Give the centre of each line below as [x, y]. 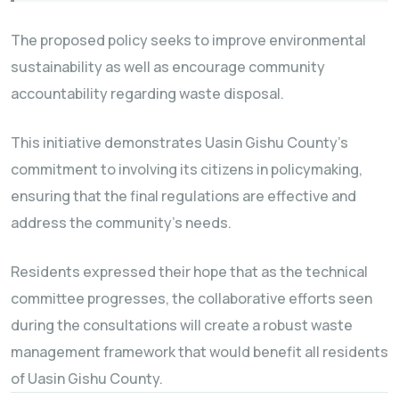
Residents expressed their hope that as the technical [189, 271]
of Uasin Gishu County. [87, 378]
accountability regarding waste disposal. [147, 93]
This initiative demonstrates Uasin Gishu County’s [179, 142]
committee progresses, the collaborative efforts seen [191, 298]
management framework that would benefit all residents [199, 351]
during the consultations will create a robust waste [182, 325]
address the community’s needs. [121, 222]
